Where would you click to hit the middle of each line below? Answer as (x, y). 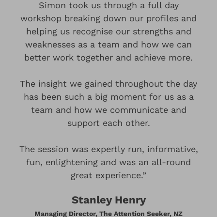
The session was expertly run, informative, (108, 149)
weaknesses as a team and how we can (108, 44)
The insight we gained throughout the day (108, 83)
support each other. (108, 123)
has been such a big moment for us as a (108, 96)
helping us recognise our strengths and (108, 31)
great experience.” (108, 175)
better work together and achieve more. (108, 57)
